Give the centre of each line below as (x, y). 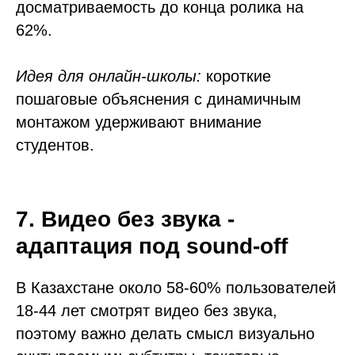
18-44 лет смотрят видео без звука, (147, 311)
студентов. (55, 145)
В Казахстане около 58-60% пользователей (176, 288)
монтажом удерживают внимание (139, 122)
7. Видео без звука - (125, 219)
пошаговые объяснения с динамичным (158, 99)
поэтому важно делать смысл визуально (165, 334)
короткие (236, 76)
